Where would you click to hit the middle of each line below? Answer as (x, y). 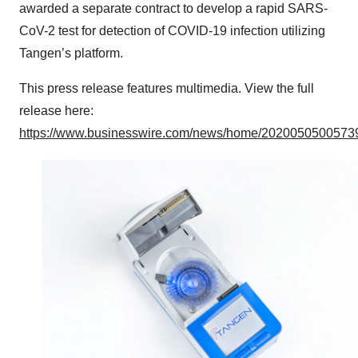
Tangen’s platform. (71, 54)
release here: (56, 111)
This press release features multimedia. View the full (167, 89)
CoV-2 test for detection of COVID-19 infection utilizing (172, 31)
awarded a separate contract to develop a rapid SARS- (173, 9)
